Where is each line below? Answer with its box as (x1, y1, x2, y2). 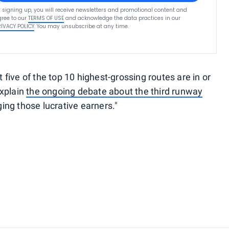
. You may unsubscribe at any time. (34, 22, 129, 31)
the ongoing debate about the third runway (26, 86, 203, 97)
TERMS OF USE (28, 14, 64, 22)
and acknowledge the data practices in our (65, 14, 181, 22)
